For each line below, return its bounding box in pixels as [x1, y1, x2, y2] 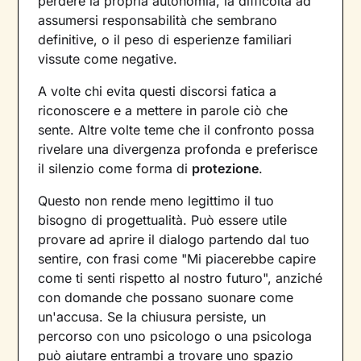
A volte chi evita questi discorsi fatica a [38, 83, 277, 100]
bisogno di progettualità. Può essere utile [38, 212, 288, 229]
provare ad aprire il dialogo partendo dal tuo [38, 231, 310, 248]
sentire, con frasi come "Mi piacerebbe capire [38, 251, 317, 268]
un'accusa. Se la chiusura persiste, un [38, 309, 267, 326]
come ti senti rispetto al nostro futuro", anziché [38, 270, 323, 287]
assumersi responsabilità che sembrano [38, 12, 278, 29]
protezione [192, 160, 259, 177]
